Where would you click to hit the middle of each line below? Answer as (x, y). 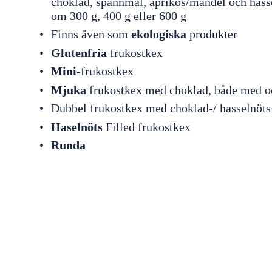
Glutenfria (79, 53)
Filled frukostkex (146, 127)
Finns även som (91, 34)
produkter (212, 34)
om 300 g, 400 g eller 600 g (118, 15)
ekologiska (158, 34)
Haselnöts (76, 127)
